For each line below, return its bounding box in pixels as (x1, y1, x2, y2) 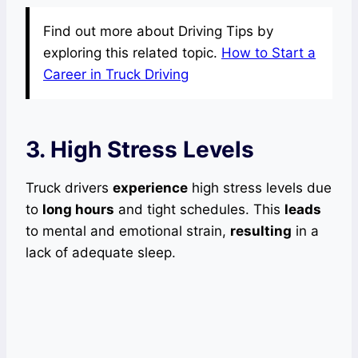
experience (113, 180, 188, 197)
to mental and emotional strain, (26, 223, 230, 240)
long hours (42, 201, 114, 218)
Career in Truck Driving (43, 66, 189, 83)
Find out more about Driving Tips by (43, 23, 273, 40)
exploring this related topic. (43, 45, 221, 62)
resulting (230, 223, 292, 240)
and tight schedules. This (114, 201, 284, 218)
